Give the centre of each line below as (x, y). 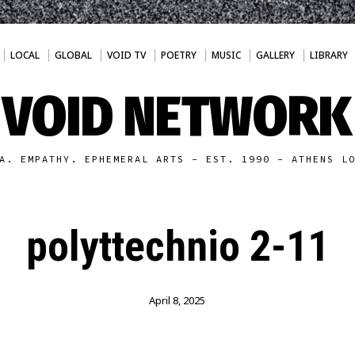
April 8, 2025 (177, 300)
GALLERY (275, 55)
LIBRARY (328, 55)
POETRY (178, 55)
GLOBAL (73, 55)
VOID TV (126, 55)
